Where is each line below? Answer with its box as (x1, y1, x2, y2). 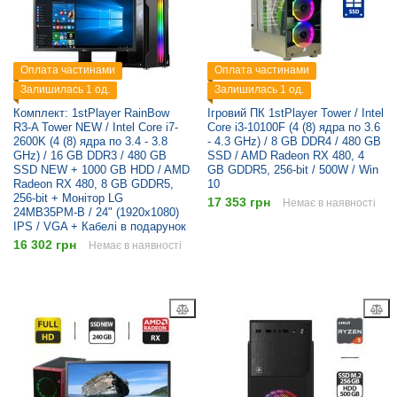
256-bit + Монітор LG (13, 191, 123, 206)
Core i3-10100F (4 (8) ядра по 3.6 (207, 121, 380, 135)
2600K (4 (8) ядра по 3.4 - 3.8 (13, 135, 167, 149)
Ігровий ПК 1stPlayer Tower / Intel (207, 106, 384, 121)
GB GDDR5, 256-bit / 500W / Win (207, 163, 378, 177)
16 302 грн (13, 237, 76, 253)
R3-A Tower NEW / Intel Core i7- (13, 121, 178, 135)
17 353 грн (207, 195, 270, 210)
